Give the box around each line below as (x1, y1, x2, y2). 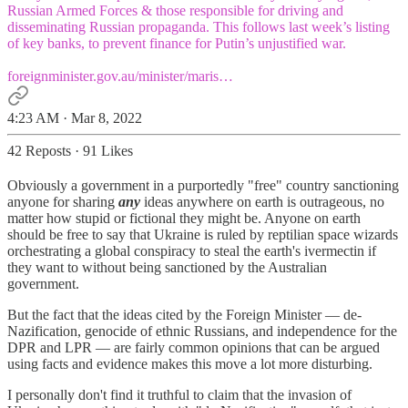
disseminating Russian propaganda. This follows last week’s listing (7, 18, 390, 35)
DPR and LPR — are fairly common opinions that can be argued (7, 339, 380, 355)
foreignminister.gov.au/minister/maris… (7, 67, 233, 84)
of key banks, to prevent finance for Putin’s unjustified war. (7, 35, 346, 51)
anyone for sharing (7, 193, 118, 209)
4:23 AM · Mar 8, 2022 (7, 109, 142, 126)
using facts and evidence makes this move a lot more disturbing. (7, 355, 372, 372)
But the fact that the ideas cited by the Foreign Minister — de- (7, 306, 362, 322)
